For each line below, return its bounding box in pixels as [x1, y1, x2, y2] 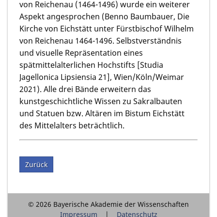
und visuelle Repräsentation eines [19, 47, 143, 58]
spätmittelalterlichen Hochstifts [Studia [19, 59, 163, 70]
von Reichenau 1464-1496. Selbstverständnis [19, 35, 182, 46]
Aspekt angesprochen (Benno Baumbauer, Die [19, 11, 189, 22]
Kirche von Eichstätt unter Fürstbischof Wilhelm [19, 23, 194, 34]
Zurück [25, 159, 47, 169]
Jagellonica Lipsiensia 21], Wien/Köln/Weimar [19, 71, 184, 82]
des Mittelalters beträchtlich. [19, 120, 124, 131]
